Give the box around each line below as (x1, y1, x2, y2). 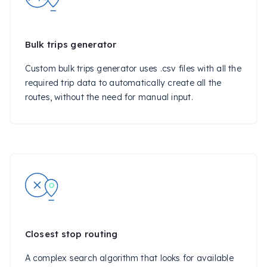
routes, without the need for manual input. (24, 92, 193, 103)
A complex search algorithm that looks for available (24, 253, 234, 264)
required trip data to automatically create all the (24, 77, 222, 89)
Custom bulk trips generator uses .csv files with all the (24, 63, 241, 74)
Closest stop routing (24, 228, 118, 240)
